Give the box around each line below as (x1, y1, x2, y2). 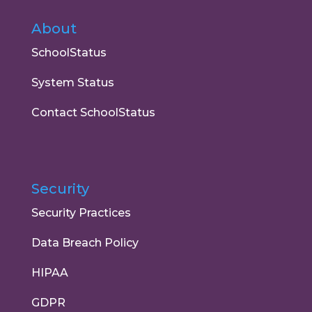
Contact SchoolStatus (31, 106, 155, 120)
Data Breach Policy (31, 235, 139, 249)
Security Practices (31, 205, 131, 219)
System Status (31, 76, 114, 90)
